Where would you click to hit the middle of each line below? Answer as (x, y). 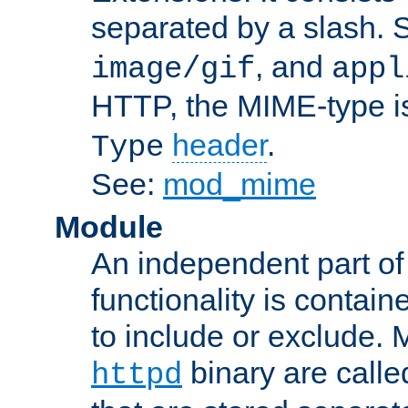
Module (109, 226)
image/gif (173, 69)
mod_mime (240, 184)
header (219, 144)
